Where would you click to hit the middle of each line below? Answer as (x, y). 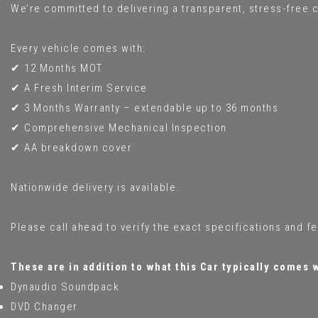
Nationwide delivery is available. (95, 187)
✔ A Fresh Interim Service (79, 88)
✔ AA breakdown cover (71, 147)
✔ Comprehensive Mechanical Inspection (119, 127)
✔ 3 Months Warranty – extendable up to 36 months (144, 108)
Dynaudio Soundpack (65, 286)
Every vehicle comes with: (78, 48)
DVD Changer (44, 306)
